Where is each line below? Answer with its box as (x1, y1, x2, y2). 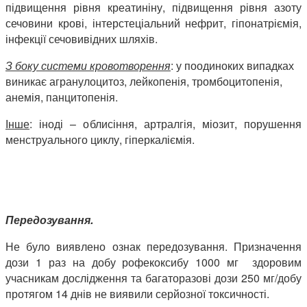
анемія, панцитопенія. (5, 89, 118, 106)
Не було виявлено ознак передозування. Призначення (5, 238, 302, 255)
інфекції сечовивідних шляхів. (5, 31, 158, 47)
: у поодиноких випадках (171, 58, 294, 74)
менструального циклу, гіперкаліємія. (5, 132, 195, 148)
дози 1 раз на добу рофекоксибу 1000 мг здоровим (5, 254, 302, 271)
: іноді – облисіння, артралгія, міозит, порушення (29, 116, 302, 132)
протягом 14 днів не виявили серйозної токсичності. (5, 286, 269, 302)
